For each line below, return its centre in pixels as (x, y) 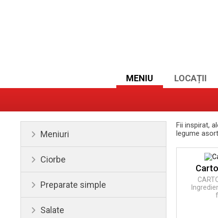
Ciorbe (53, 159)
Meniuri (55, 134)
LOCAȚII (191, 78)
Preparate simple (73, 185)
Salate (52, 210)
